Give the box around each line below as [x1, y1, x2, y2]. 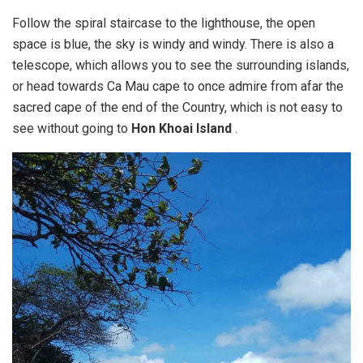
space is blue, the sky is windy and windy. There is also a [12, 36, 334, 52]
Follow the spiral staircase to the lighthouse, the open [12, 15, 315, 31]
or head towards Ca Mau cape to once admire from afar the [12, 78, 344, 94]
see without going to [12, 120, 131, 136]
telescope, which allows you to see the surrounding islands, [12, 57, 349, 73]
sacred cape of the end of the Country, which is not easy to [12, 99, 343, 115]
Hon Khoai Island [131, 120, 232, 136]
